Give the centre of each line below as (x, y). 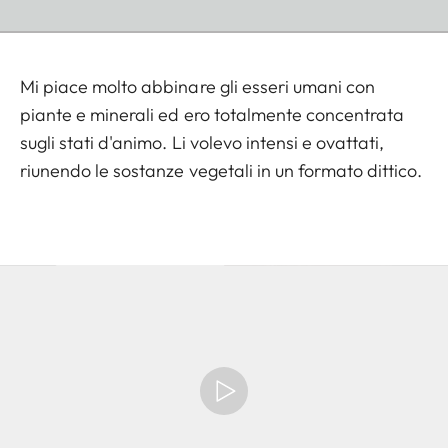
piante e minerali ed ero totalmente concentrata (212, 115)
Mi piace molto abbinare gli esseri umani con (198, 87)
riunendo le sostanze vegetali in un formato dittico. (221, 171)
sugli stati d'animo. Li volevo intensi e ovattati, (202, 143)
